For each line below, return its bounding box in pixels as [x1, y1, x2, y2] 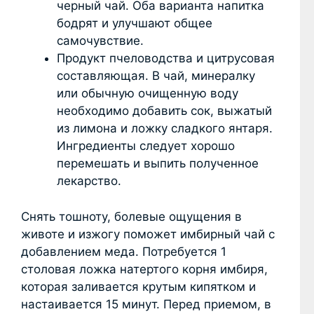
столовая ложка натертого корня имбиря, [21, 261, 268, 276]
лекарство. [57, 174, 121, 189]
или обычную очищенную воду [57, 86, 238, 101]
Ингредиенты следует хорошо [57, 139, 235, 153]
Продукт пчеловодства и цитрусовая [57, 51, 275, 66]
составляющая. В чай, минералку [57, 69, 255, 83]
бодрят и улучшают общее [57, 16, 212, 31]
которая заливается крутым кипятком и [21, 279, 256, 294]
